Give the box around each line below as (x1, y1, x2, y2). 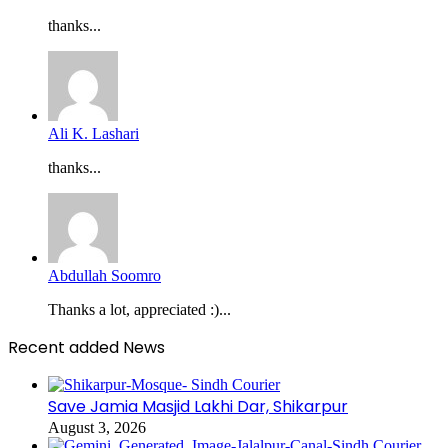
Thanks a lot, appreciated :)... (48, 300, 231, 318)
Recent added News (8, 335, 165, 359)
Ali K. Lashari (48, 124, 139, 142)
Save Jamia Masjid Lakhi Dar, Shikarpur (48, 394, 348, 418)
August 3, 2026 (48, 418, 146, 436)
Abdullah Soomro (48, 266, 161, 284)
